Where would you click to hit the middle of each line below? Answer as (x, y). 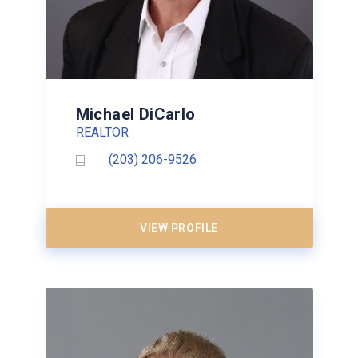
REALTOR (102, 132)
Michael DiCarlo (135, 114)
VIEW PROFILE (179, 227)
